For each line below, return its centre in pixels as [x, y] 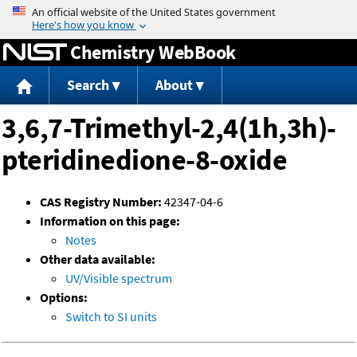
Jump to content [178, 11]
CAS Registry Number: [101, 202]
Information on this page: [110, 221]
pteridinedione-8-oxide [144, 160]
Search [88, 85]
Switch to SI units [111, 317]
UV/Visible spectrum [119, 279]
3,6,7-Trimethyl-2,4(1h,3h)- [169, 128]
